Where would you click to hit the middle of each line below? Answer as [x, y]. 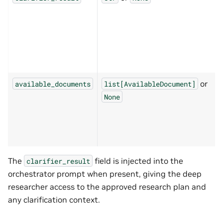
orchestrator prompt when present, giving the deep [105, 173]
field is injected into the [138, 161]
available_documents [53, 84]
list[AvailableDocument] [150, 84]
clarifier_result [58, 161]
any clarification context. [54, 199]
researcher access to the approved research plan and [107, 186]
